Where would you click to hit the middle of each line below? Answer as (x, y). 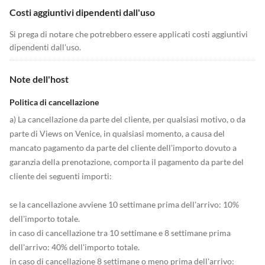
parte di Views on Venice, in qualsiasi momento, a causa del (117, 133)
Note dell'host (39, 79)
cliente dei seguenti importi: (61, 176)
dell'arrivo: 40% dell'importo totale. (75, 247)
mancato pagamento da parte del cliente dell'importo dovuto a (123, 148)
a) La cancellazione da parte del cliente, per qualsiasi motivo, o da (127, 119)
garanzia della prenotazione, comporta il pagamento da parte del (127, 162)
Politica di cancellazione (54, 102)
